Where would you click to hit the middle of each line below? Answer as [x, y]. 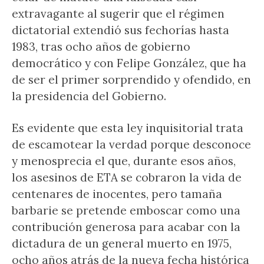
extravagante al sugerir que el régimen [118, 14]
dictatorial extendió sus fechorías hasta [121, 30]
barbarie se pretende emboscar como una [126, 210]
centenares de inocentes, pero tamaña [117, 194]
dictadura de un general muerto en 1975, [122, 243]
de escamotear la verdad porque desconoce [131, 144]
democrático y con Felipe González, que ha [129, 63]
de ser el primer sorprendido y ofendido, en [131, 80]
